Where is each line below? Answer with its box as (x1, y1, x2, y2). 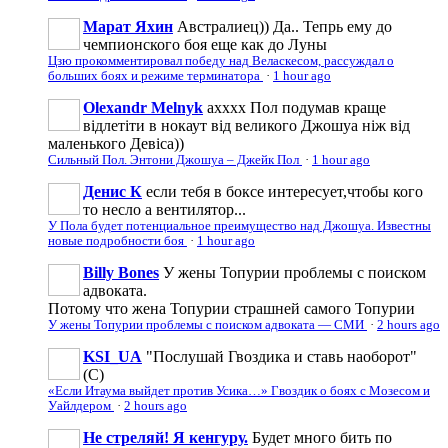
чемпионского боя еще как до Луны (83, 35, 327, 53)
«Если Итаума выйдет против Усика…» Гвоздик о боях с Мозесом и (48, 383, 430, 398)
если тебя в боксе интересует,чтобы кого (146, 182, 423, 200)
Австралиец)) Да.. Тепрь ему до (177, 17, 392, 35)
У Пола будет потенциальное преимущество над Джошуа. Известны (48, 218, 431, 233)
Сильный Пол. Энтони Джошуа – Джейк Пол (48, 152, 302, 167)
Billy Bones (83, 263, 159, 281)
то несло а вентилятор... (83, 200, 246, 218)
